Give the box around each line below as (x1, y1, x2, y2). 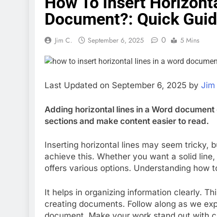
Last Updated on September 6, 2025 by (45, 80, 201, 91)
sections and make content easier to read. (45, 116, 209, 126)
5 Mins (180, 35, 200, 45)
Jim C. (55, 35, 72, 45)
